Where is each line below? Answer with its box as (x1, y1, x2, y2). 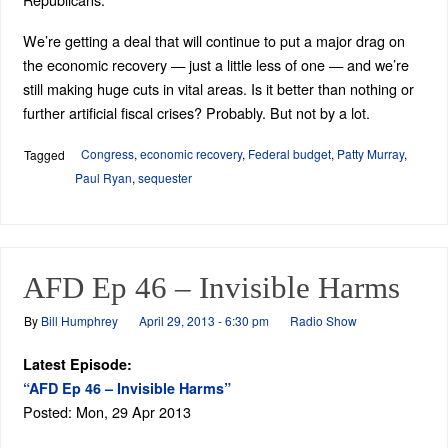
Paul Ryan (74, 169, 132, 187)
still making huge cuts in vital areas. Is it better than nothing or (22, 78, 414, 100)
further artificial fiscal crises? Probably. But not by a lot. (22, 102, 370, 124)
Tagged (23, 146, 65, 164)
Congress (80, 145, 134, 163)
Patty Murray (336, 145, 404, 163)
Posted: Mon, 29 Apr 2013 (22, 401, 191, 423)
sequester (137, 169, 192, 187)
